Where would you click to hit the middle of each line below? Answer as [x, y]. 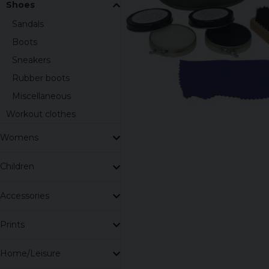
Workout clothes [41, 114]
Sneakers [31, 60]
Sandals [28, 24]
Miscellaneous [41, 96]
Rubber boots [41, 78]
